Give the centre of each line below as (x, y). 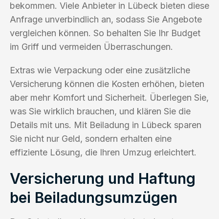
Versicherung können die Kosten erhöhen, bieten (107, 84)
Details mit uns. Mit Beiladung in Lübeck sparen (106, 125)
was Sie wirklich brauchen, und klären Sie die (100, 111)
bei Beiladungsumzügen (94, 197)
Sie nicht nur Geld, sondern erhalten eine (91, 138)
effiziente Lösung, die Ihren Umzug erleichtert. (103, 152)
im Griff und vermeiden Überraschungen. (91, 46)
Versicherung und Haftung (103, 178)
